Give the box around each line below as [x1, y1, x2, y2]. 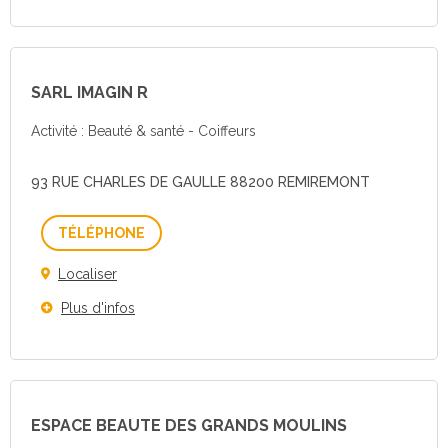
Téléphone [144, 224, 213, 240]
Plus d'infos [61, 300, 135, 316]
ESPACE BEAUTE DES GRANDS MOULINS [31, 416, 347, 435]
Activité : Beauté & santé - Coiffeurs [31, 123, 256, 139]
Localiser [58, 266, 117, 282]
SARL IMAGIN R [31, 83, 148, 102]
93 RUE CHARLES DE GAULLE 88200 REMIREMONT [31, 174, 370, 190]
